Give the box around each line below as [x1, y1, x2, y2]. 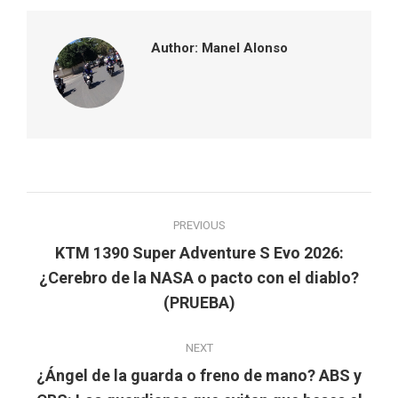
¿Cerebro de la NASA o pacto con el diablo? [39, 268, 359, 287]
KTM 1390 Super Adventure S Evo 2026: [54, 243, 344, 262]
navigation [26, 230, 160, 264]
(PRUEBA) [163, 293, 235, 312]
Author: [151, 40, 198, 56]
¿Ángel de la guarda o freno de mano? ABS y [36, 366, 362, 385]
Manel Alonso [198, 40, 288, 56]
